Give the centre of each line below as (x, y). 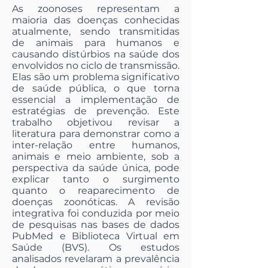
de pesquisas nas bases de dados (96, 225)
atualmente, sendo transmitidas (96, 32)
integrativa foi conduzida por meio (96, 214)
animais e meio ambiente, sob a (96, 157)
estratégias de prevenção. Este (96, 111)
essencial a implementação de (96, 100)
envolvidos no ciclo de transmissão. (96, 66)
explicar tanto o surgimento (96, 179)
